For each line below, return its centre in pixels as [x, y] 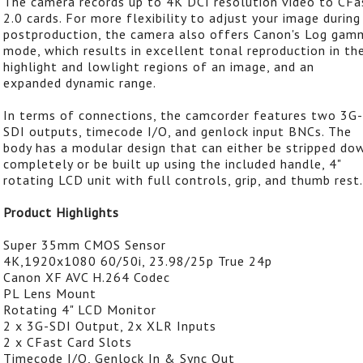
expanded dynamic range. [80, 82]
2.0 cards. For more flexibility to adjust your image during [182, 17]
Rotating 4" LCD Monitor [80, 309]
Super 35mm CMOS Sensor [85, 244]
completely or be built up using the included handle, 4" [172, 163]
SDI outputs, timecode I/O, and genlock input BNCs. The [177, 131]
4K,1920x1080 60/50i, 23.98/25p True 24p [138, 261]
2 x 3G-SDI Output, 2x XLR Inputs [110, 325]
